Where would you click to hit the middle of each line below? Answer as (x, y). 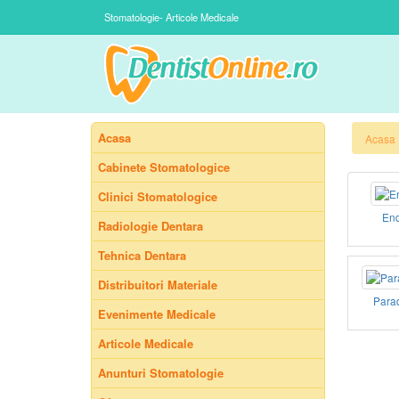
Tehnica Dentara (142, 255)
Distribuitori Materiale (158, 285)
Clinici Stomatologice (158, 196)
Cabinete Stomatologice (164, 167)
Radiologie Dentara (151, 226)
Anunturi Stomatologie (161, 373)
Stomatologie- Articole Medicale (171, 17)
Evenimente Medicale (157, 314)
